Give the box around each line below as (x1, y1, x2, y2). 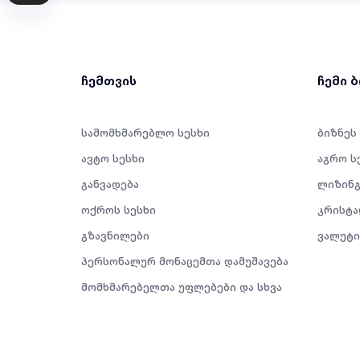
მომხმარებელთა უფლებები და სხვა (81, 280, 282, 293)
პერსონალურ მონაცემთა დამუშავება (81, 255, 288, 268)
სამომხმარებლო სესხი (81, 126, 210, 139)
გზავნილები (81, 229, 149, 242)
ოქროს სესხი (81, 203, 156, 216)
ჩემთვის (81, 73, 137, 88)
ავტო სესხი (81, 152, 145, 165)
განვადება (81, 178, 139, 190)
